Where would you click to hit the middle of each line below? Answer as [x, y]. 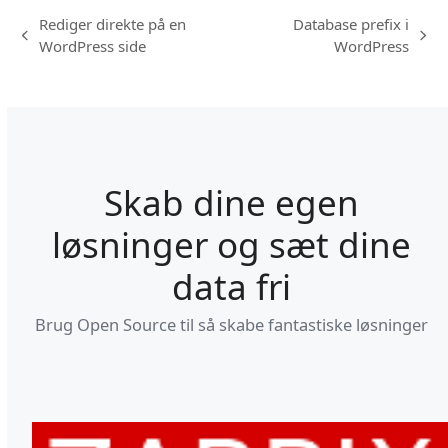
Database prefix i [350, 24]
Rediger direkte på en [113, 24]
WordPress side [93, 46]
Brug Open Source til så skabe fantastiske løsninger [231, 325]
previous [51, 44]
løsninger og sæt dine [231, 245]
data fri [231, 287]
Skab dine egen [231, 203]
